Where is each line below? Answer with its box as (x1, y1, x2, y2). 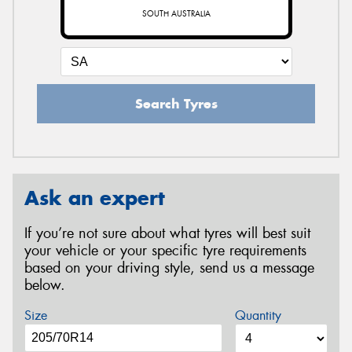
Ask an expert (24, 185, 165, 211)
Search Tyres (134, 94, 218, 112)
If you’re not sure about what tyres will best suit (24, 223, 310, 243)
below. (24, 275, 65, 295)
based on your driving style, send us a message (24, 258, 314, 277)
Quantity (234, 307, 281, 324)
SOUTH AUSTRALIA (141, 8, 211, 19)
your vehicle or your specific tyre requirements (24, 240, 306, 260)
